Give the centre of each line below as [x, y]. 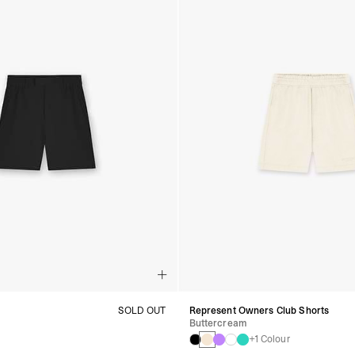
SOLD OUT [142, 311]
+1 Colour [269, 340]
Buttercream [218, 324]
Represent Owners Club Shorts [259, 311]
